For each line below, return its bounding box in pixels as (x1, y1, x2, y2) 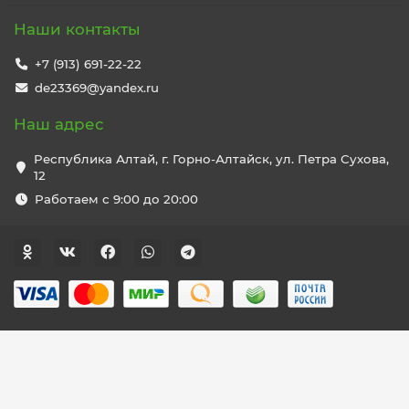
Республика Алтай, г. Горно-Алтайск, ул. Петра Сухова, (34, 152, 390, 166)
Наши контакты (14, 20, 141, 38)
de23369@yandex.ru (34, 80, 159, 95)
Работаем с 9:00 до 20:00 (34, 192, 198, 206)
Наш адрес (14, 115, 104, 133)
